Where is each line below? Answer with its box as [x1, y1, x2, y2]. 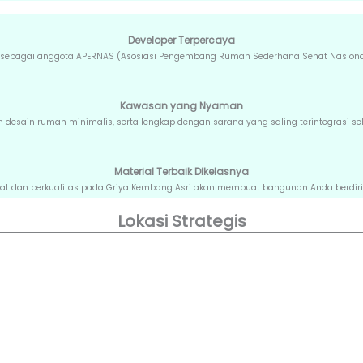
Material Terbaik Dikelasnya [114, 164, 249, 179]
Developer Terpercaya [128, 33, 235, 48]
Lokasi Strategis [117, 210, 246, 233]
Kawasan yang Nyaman [120, 99, 243, 113]
